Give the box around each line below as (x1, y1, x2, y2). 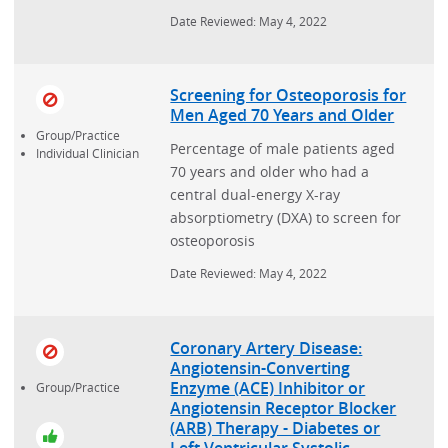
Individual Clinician (35, 144, 139, 161)
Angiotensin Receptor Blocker (170, 396, 397, 419)
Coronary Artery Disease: (170, 336, 363, 359)
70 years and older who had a (170, 162, 370, 182)
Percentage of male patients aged (170, 139, 396, 159)
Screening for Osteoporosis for (170, 84, 407, 107)
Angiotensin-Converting (170, 356, 351, 379)
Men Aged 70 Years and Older (170, 104, 395, 127)
